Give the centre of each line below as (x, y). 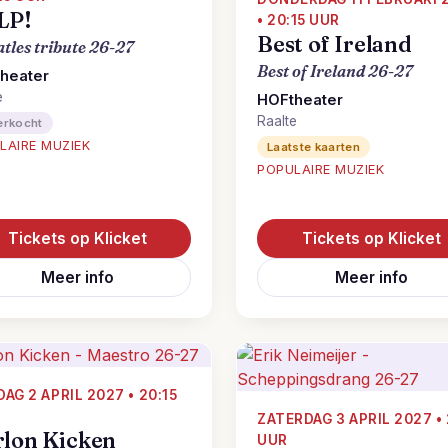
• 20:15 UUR (298, 20)
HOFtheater (300, 100)
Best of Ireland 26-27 (335, 71)
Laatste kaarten (314, 147)
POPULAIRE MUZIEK (321, 169)
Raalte (277, 121)
